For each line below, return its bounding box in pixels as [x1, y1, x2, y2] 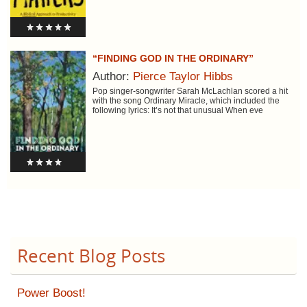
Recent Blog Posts [17, 243, 165, 269]
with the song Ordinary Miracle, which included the [92, 95, 280, 106]
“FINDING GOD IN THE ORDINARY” [92, 52, 254, 64]
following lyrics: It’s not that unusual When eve [92, 105, 263, 115]
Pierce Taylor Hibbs [132, 69, 233, 83]
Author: [92, 69, 133, 83]
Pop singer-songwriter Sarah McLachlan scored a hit [92, 86, 288, 96]
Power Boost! [17, 286, 86, 300]
